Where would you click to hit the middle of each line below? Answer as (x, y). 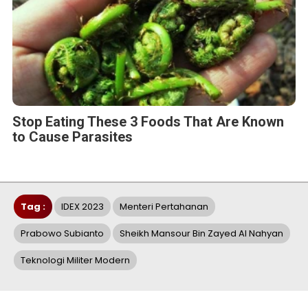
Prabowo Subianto (62, 234)
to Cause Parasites (73, 137)
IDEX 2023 (82, 207)
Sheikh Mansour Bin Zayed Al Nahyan (201, 234)
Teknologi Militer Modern (75, 261)
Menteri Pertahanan (164, 207)
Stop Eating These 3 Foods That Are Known (148, 122)
